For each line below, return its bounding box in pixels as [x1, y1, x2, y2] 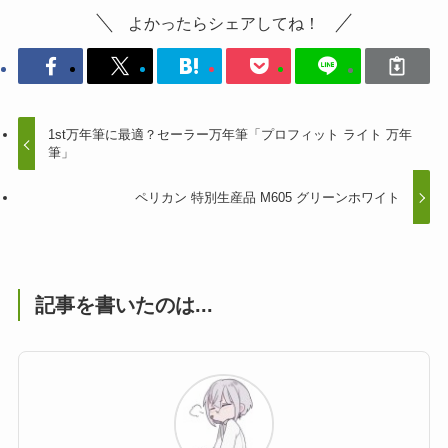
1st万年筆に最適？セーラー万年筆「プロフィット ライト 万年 [48, 127, 413, 143]
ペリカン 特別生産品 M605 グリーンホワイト [134, 189, 400, 205]
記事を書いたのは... [35, 293, 214, 316]
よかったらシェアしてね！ [128, 14, 320, 33]
